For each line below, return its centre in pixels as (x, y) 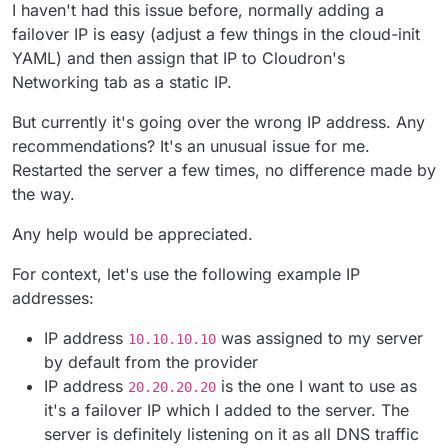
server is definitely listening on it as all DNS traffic (231, 433)
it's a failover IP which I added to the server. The (226, 409)
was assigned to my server (319, 337)
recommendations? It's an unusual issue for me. (191, 145)
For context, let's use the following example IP (186, 273)
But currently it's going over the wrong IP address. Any (218, 121)
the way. (43, 193)
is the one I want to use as (316, 385)
